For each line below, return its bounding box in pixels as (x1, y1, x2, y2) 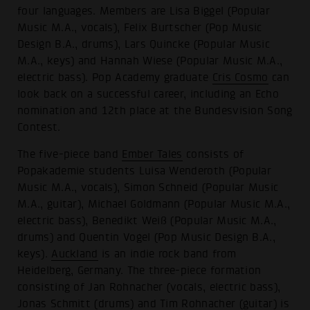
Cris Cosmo (212, 71, 268, 84)
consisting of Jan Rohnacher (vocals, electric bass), (17, 281, 281, 294)
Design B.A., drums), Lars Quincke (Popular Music (17, 37, 271, 51)
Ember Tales (122, 148, 183, 161)
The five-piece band (17, 148, 122, 161)
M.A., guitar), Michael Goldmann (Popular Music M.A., (17, 198, 291, 211)
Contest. (17, 120, 61, 134)
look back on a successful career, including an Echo (17, 87, 279, 100)
